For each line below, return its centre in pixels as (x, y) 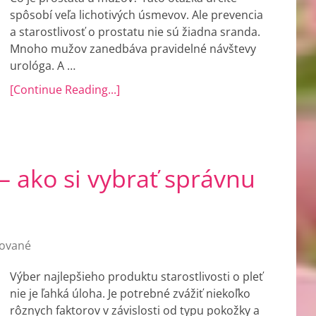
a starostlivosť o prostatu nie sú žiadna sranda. (135, 32)
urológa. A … (43, 66)
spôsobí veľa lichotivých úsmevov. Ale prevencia (136, 15)
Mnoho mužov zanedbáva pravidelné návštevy (133, 49)
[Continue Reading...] (65, 90)
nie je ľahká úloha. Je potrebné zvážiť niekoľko (130, 293)
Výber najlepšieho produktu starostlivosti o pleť (136, 276)
